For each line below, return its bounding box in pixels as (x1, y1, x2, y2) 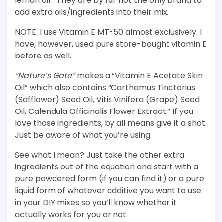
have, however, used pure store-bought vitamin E (15, 38, 207, 50)
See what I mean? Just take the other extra (15, 149, 184, 161)
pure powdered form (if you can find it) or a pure (15, 173, 204, 185)
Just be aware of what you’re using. (15, 129, 152, 141)
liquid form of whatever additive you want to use (15, 185, 201, 197)
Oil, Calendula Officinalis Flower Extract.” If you (15, 106, 193, 117)
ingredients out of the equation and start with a (15, 161, 198, 173)
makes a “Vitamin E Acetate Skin (75, 70, 203, 82)
